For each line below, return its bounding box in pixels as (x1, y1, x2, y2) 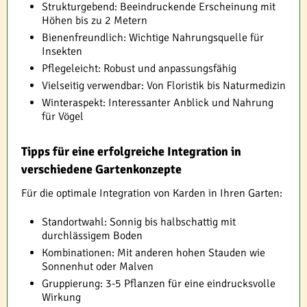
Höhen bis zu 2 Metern (42, 14, 147, 28)
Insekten (42, 45, 82, 59)
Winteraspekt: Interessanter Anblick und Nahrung (42, 96, 273, 110)
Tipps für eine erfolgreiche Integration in (21, 144, 241, 160)
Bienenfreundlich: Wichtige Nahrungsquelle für (42, 31, 264, 45)
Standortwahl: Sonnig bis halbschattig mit (42, 215, 236, 230)
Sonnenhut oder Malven (42, 260, 153, 274)
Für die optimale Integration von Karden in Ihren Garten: (21, 186, 282, 201)
